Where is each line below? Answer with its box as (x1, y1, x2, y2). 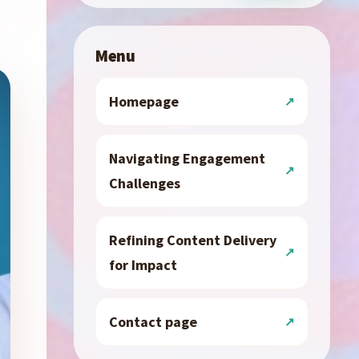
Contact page (109, 313, 197, 331)
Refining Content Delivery (109, 231, 276, 249)
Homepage (109, 92, 179, 111)
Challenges (109, 174, 180, 192)
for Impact (109, 256, 177, 274)
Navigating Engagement (109, 149, 265, 167)
